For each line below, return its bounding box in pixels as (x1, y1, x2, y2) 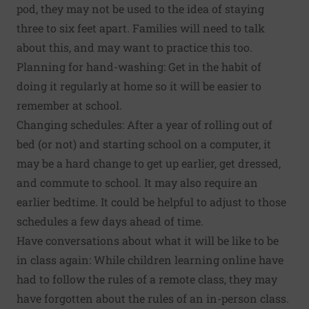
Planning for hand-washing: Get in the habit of (17, 59, 261, 74)
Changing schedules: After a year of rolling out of (17, 117, 272, 132)
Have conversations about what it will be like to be (17, 233, 279, 248)
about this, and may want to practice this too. (17, 40, 252, 55)
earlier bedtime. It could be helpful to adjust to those (17, 195, 286, 210)
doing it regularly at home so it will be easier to (17, 79, 261, 94)
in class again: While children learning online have (17, 252, 283, 268)
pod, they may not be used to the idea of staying (17, 1, 264, 17)
